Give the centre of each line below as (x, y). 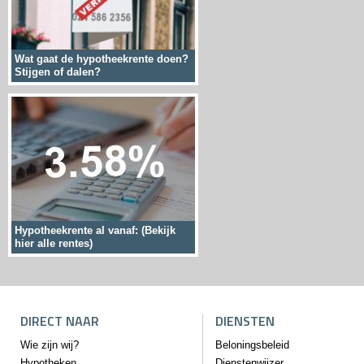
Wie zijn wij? (50, 344)
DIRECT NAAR (60, 321)
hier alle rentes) (54, 243)
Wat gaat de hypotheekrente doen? (102, 58)
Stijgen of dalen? (58, 71)
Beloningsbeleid (252, 344)
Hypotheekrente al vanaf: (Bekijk (95, 230)
